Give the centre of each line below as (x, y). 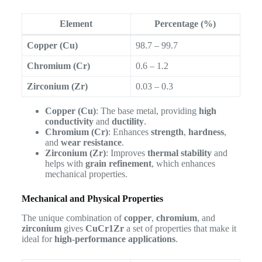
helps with (65, 164)
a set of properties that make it (180, 229)
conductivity (69, 122)
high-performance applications (115, 239)
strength (167, 132)
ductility (127, 122)
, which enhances (183, 164)
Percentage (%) (185, 24)
